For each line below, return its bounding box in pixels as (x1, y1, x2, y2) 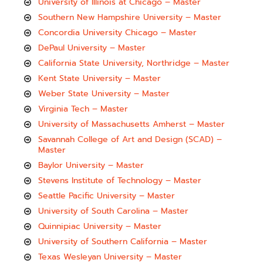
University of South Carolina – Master (38, 204, 189, 217)
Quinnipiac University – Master (38, 220, 162, 232)
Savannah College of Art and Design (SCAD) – (38, 133, 222, 146)
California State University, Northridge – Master (38, 56, 230, 69)
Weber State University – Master (38, 87, 170, 100)
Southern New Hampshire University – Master (38, 11, 222, 23)
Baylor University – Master (38, 159, 144, 171)
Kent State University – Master (38, 72, 161, 85)
